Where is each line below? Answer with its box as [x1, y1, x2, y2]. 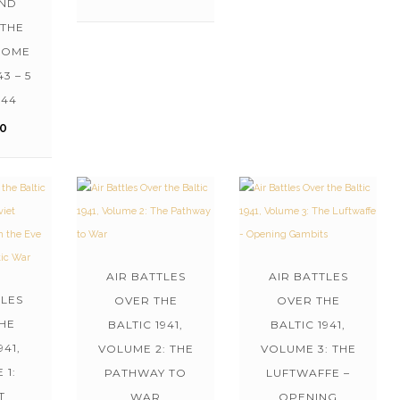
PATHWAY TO [104, 365, 187, 379]
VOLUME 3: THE [260, 341, 356, 355]
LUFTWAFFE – [266, 365, 350, 379]
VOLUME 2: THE [97, 341, 194, 355]
